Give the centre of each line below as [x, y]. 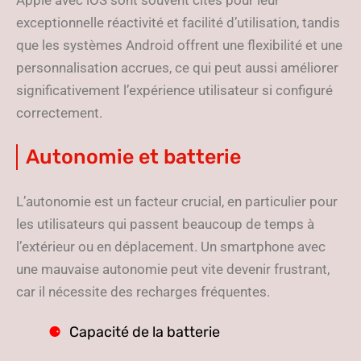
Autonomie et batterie [133, 157]
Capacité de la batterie [145, 332]
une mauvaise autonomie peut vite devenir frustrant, [173, 269]
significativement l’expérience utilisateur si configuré [174, 90]
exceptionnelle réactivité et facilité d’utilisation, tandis [178, 23]
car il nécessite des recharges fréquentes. [143, 292]
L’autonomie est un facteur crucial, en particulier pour [177, 201]
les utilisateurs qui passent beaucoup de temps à [165, 224]
